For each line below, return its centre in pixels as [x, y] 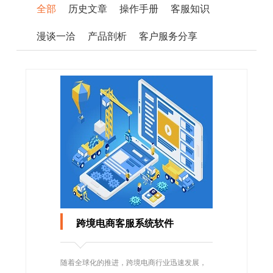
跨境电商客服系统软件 [124, 223]
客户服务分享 [168, 36]
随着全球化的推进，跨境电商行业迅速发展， [133, 262]
